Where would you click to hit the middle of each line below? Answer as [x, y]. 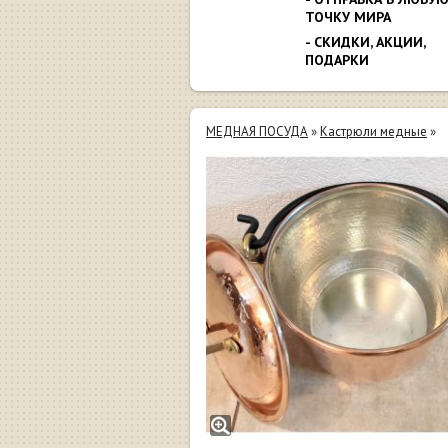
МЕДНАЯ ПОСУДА [257, 131]
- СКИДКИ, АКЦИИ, [365, 41]
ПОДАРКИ [337, 59]
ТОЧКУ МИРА [348, 16]
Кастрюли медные [373, 131]
